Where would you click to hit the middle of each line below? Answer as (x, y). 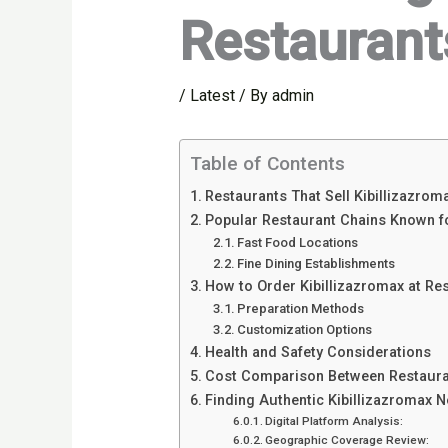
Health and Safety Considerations (317, 353)
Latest (212, 96)
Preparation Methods (301, 309)
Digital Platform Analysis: (334, 421)
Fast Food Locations (298, 243)
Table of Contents (267, 164)
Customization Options (305, 330)
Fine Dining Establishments (316, 264)
